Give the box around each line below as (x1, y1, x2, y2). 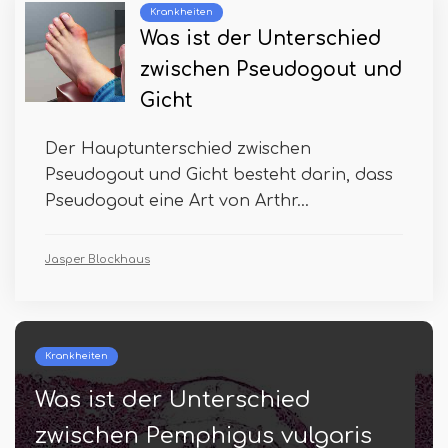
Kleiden (77, 351, 116, 362)
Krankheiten (150, 7, 213, 18)
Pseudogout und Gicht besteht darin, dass (45, 166, 393, 185)
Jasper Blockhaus (45, 253, 150, 267)
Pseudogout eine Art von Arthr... (45, 192, 309, 211)
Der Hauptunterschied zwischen (45, 140, 311, 159)
